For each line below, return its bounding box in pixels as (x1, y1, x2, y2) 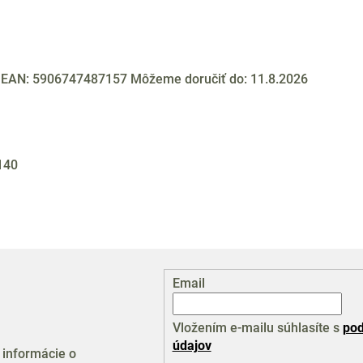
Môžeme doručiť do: (130, 70, 247, 87)
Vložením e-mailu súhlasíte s (172, 319, 343, 335)
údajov (172, 337, 211, 353)
